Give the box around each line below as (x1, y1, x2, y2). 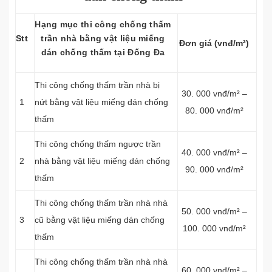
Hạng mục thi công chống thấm (35, 19, 171, 29)
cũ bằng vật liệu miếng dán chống (35, 215, 165, 225)
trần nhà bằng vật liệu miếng (41, 33, 165, 43)
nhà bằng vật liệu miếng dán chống (35, 156, 170, 166)
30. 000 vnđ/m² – (181, 89, 247, 98)
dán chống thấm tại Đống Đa (41, 47, 165, 57)
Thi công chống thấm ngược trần (35, 139, 161, 149)
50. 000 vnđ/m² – (181, 206, 247, 216)
